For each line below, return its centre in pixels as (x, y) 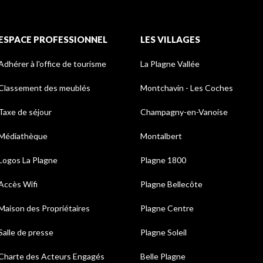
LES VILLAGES (170, 40)
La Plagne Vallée (170, 64)
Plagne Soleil (163, 232)
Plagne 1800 (163, 160)
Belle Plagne (163, 257)
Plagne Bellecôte (171, 184)
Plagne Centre (167, 208)
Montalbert (161, 136)
